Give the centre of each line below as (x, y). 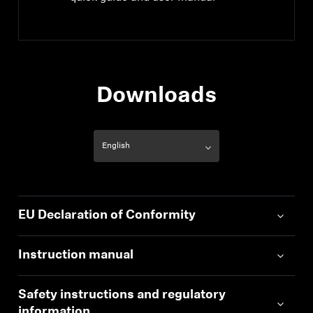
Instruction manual (76, 255)
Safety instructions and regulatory (122, 295)
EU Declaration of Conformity (107, 216)
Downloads (156, 96)
